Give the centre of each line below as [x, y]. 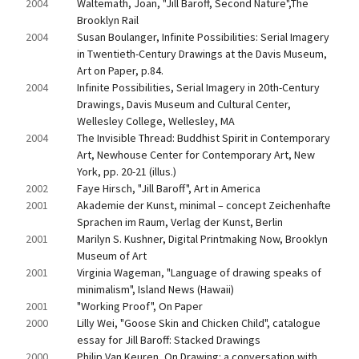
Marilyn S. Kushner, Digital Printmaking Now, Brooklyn [202, 239]
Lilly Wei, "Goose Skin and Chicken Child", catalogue [199, 323]
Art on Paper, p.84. [120, 71]
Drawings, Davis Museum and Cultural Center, [184, 104]
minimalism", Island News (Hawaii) [155, 289]
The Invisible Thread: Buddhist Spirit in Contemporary [204, 138]
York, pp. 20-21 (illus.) [127, 171]
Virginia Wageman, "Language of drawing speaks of [199, 272]
